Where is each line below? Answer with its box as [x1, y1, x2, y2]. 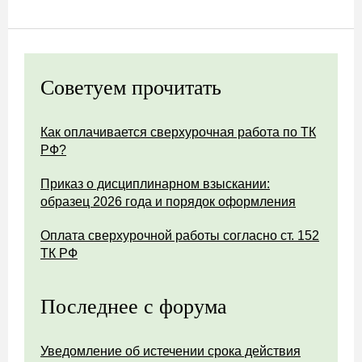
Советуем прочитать [40, 76, 221, 99]
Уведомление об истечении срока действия [40, 344, 301, 358]
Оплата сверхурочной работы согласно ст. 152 [40, 229, 319, 242]
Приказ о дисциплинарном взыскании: [40, 177, 270, 191]
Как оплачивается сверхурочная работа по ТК [40, 125, 316, 139]
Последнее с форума [40, 295, 227, 318]
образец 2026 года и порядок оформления [40, 195, 296, 208]
